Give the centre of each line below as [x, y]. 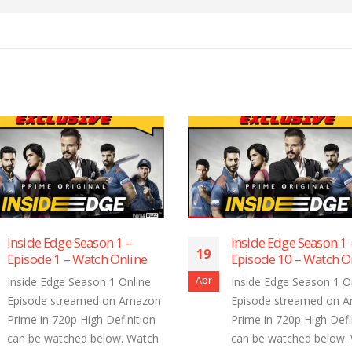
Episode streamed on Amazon [121, 301]
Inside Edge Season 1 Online [116, 282]
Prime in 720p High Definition [119, 320]
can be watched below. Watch [120, 339]
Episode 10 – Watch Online [118, 259]
